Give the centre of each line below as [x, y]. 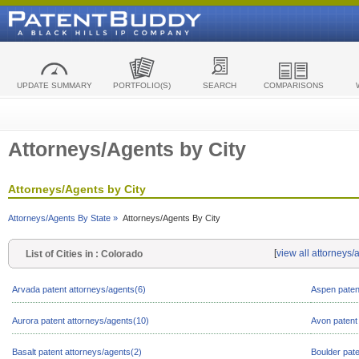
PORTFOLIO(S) [141, 85]
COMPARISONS [293, 85]
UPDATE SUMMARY [54, 85]
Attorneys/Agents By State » [63, 218]
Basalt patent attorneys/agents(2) [77, 352]
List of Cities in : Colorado [82, 254]
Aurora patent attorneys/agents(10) [81, 321]
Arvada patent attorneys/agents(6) [79, 289]
